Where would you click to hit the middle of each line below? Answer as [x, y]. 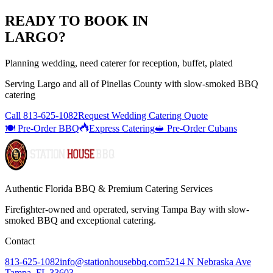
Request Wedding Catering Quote [143, 115]
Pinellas [116, 83]
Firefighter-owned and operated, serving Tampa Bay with [116, 209]
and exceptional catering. [107, 220]
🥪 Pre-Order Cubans [196, 128]
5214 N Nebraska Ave [208, 261]
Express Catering [122, 128]
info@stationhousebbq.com [112, 261]
